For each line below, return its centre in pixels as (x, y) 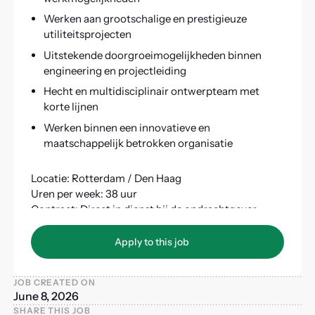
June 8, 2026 (46, 296)
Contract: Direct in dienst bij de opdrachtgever (143, 210)
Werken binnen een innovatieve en (127, 127)
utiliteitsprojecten (87, 34)
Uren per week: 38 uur (84, 194)
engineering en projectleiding (115, 70)
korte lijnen (71, 107)
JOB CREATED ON (54, 282)
